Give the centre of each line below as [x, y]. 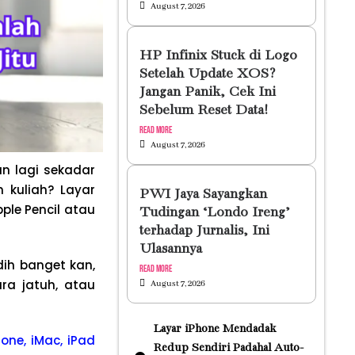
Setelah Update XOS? [207, 74]
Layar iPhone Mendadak [214, 329]
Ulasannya [170, 249]
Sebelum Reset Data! [203, 111]
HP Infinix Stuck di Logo [218, 56]
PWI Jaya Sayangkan [203, 195]
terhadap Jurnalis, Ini [204, 231]
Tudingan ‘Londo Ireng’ [214, 213]
